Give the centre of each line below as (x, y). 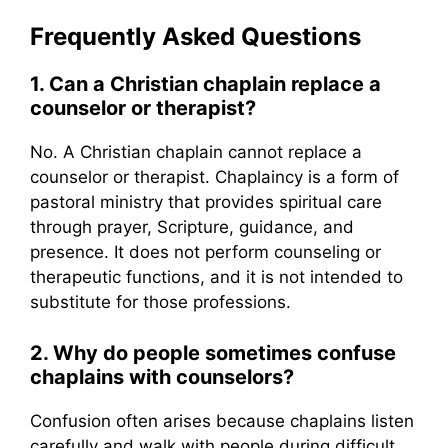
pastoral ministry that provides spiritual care (206, 202)
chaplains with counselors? (162, 376)
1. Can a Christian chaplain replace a (205, 84)
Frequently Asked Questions (195, 37)
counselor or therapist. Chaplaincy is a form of (214, 177)
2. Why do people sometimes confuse (213, 352)
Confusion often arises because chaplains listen (222, 420)
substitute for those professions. (160, 302)
